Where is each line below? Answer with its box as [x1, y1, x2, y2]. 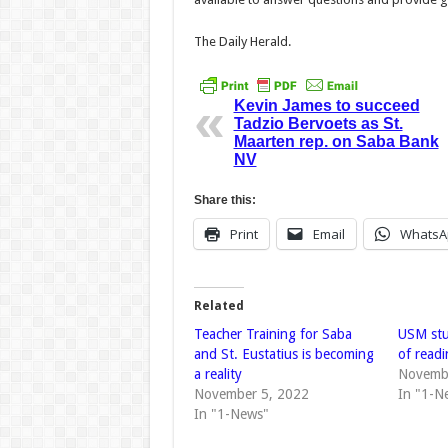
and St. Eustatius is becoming [193, 346, 374, 363]
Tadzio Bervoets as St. [233, 115, 403, 133]
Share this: [193, 193, 256, 208]
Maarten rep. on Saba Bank [233, 133, 439, 151]
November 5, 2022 [193, 386, 309, 403]
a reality [193, 366, 242, 383]
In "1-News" [193, 406, 269, 423]
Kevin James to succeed [233, 97, 420, 115]
